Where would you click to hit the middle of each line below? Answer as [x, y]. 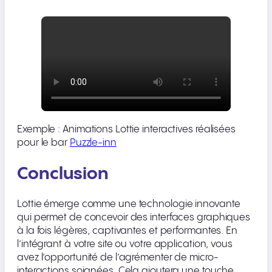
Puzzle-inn [93, 143]
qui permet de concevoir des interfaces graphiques [134, 218]
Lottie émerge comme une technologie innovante [129, 205]
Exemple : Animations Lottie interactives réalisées [126, 129]
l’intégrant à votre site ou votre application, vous [125, 245]
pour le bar [43, 143]
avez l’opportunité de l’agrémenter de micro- [118, 258]
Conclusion [63, 174]
